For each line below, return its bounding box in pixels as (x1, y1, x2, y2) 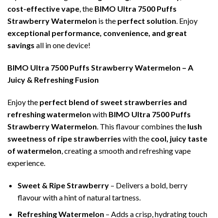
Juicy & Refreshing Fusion (7, 75, 99, 85)
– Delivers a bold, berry (109, 180, 187, 190)
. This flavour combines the (97, 121, 187, 131)
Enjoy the (7, 97, 39, 107)
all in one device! (35, 40, 91, 50)
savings (7, 40, 35, 50)
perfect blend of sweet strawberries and (39, 97, 187, 107)
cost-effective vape (7, 4, 79, 14)
